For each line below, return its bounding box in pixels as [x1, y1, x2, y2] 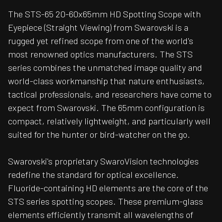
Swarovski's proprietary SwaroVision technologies [8, 156, 199, 167]
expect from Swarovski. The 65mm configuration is [8, 102, 205, 113]
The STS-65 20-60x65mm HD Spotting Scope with [8, 8, 201, 20]
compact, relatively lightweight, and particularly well [8, 115, 211, 127]
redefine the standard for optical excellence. [8, 169, 179, 180]
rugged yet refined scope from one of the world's [8, 35, 193, 47]
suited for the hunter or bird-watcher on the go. [8, 129, 190, 140]
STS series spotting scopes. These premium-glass [8, 196, 203, 207]
